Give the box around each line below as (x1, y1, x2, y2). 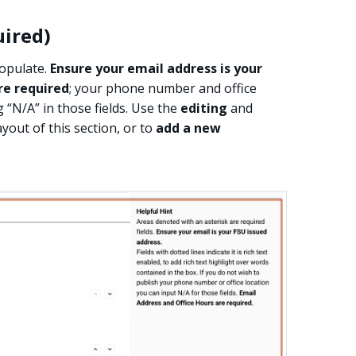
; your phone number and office (69, 79, 257, 97)
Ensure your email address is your (50, 59, 262, 77)
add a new (156, 118, 221, 137)
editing (180, 99, 227, 117)
